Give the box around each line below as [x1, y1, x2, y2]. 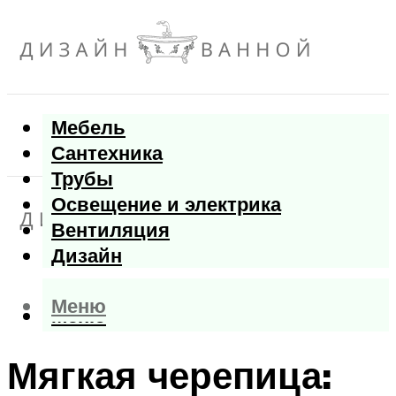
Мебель [51, 114, 126, 141]
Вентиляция [51, 217, 170, 243]
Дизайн [51, 242, 122, 269]
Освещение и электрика [51, 191, 281, 217]
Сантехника [51, 140, 163, 166]
